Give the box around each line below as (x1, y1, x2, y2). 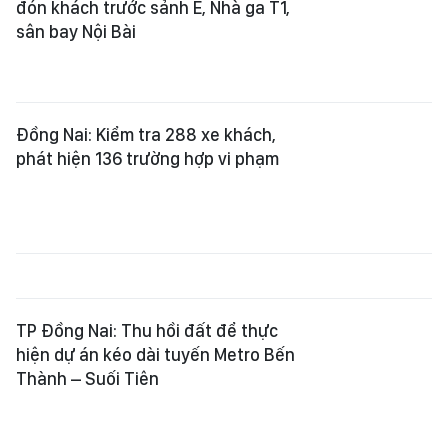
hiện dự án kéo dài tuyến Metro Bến (16, 344, 295, 365)
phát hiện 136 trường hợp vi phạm (16, 148, 279, 169)
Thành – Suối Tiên (16, 368, 159, 389)
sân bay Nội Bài (16, 21, 136, 42)
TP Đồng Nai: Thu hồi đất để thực (16, 320, 278, 341)
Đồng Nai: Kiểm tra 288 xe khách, (16, 124, 276, 145)
